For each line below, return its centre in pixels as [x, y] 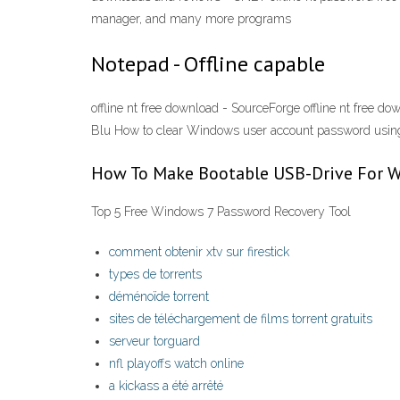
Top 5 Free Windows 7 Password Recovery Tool [221, 212]
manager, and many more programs [191, 19]
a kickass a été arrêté [166, 386]
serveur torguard [154, 342]
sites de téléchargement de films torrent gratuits [241, 319]
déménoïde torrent [159, 297]
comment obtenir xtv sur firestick [199, 252]
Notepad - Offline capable [208, 64]
